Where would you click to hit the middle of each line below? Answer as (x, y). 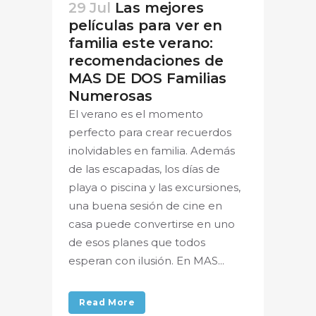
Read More (107, 303)
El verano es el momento (136, 114)
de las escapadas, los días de (144, 169)
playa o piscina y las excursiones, (154, 188)
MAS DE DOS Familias (148, 79)
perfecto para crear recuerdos (150, 133)
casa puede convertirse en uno (152, 224)
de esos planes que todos (137, 243)
